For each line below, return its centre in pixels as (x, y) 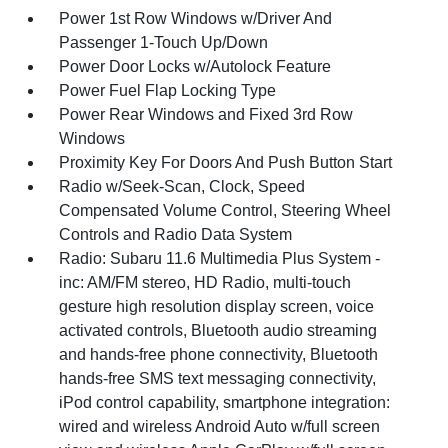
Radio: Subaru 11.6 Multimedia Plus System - (220, 258)
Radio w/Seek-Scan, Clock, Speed (182, 186)
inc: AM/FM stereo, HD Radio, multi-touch (205, 282)
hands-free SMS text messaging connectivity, (218, 378)
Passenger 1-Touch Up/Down (164, 42)
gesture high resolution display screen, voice (217, 306)
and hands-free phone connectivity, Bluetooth (219, 354)
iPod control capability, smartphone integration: (225, 402)
